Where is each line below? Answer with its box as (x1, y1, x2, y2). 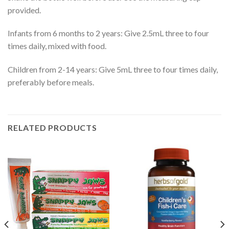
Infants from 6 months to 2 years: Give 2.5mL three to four (8, 28, 209, 38)
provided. (8, 5, 41, 15)
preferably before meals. (8, 77, 94, 87)
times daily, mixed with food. (8, 41, 106, 51)
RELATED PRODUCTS (8, 123, 97, 133)
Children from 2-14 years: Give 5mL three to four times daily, (8, 64, 218, 75)
